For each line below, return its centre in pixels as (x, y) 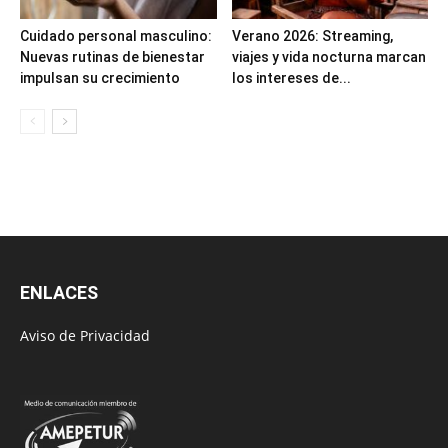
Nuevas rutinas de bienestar (112, 57)
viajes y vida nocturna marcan (328, 57)
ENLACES (59, 293)
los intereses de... (291, 78)
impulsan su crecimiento (100, 78)
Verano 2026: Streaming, (312, 36)
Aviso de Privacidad (85, 336)
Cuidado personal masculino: (116, 36)
